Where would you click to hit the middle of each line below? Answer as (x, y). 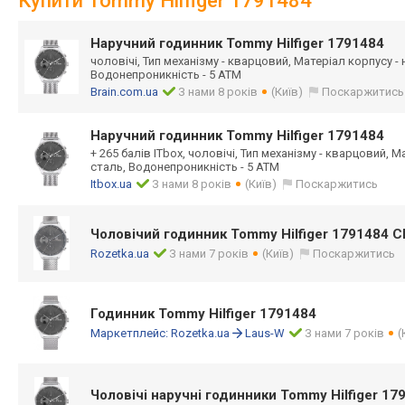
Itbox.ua (111, 184)
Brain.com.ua (124, 92)
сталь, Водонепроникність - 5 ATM (185, 167)
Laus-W (265, 333)
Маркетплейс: (131, 333)
